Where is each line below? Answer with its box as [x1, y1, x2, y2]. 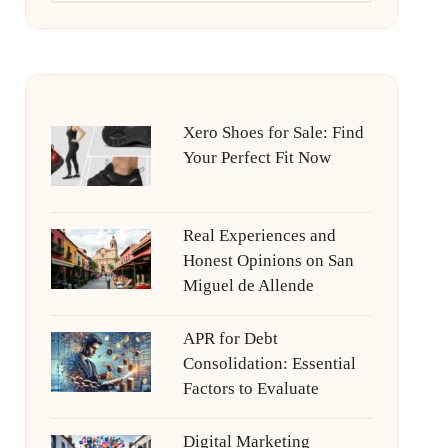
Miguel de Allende [182, 276, 314, 295]
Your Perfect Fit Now [182, 148, 331, 167]
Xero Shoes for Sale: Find [182, 123, 364, 142]
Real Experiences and [182, 226, 336, 245]
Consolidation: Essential [182, 354, 356, 373]
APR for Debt [182, 329, 278, 348]
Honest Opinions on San [182, 251, 354, 270]
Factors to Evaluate [182, 379, 319, 398]
